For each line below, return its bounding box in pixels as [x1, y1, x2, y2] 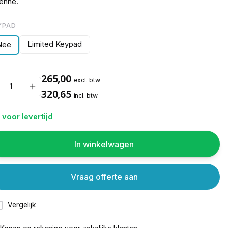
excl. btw [73, 76, 100, 84]
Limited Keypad [27, 39, 82, 49]
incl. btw [73, 92, 98, 100]
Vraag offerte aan [70, 171, 138, 182]
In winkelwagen [74, 138, 134, 149]
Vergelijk [8, 201, 37, 209]
